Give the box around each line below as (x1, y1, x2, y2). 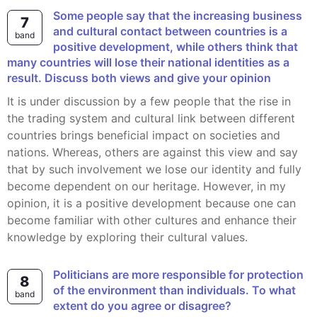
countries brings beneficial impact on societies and (7, 128, 280, 142)
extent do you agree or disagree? (53, 299, 231, 313)
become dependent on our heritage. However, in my (7, 179, 286, 193)
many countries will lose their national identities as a (7, 55, 289, 69)
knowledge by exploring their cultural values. (7, 230, 248, 244)
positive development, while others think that (53, 40, 298, 54)
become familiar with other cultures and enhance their (7, 213, 296, 227)
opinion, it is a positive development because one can (7, 196, 296, 210)
